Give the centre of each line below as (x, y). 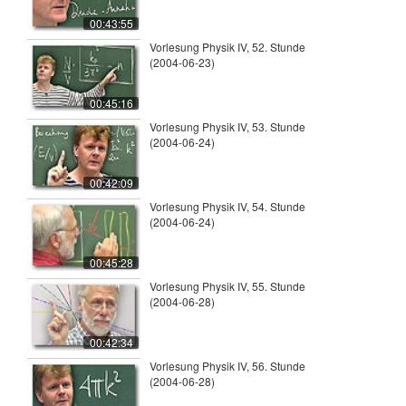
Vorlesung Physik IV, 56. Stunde (227, 366)
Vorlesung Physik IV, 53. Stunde (227, 127)
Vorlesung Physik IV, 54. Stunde (227, 207)
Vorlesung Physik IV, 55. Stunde (227, 286)
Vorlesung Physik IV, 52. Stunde (227, 47)
